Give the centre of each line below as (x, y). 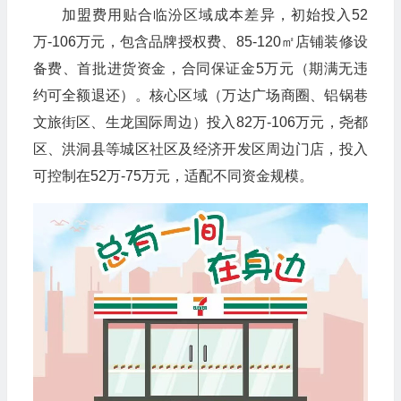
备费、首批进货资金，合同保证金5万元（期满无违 (200, 68)
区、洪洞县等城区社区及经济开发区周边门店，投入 (200, 149)
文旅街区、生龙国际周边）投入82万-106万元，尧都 (200, 122)
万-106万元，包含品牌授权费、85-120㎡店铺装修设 (200, 42)
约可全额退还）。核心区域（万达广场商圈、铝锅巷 (200, 95)
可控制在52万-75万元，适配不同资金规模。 (173, 176)
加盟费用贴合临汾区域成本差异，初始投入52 (214, 15)
